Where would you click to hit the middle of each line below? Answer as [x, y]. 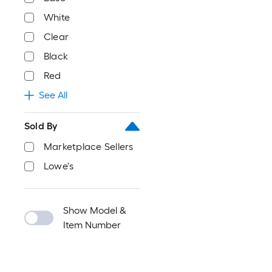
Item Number [92, 225]
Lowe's [59, 166]
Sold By [41, 126]
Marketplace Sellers [89, 147]
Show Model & [95, 210]
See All [53, 95]
